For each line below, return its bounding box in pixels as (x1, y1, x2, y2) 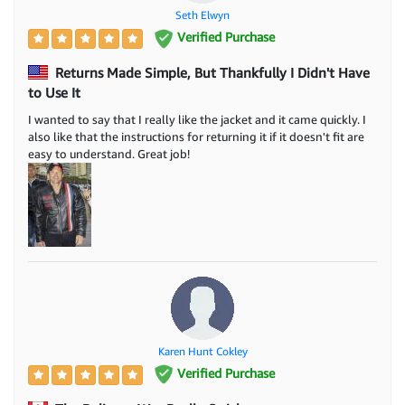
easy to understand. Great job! (28, 146, 190, 161)
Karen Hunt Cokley (157, 344, 248, 358)
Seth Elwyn (175, 8, 230, 23)
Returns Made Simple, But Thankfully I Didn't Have (52, 63, 370, 80)
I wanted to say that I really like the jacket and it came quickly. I (28, 111, 366, 127)
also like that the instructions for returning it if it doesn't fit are (28, 128, 364, 144)
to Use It (28, 83, 80, 100)
